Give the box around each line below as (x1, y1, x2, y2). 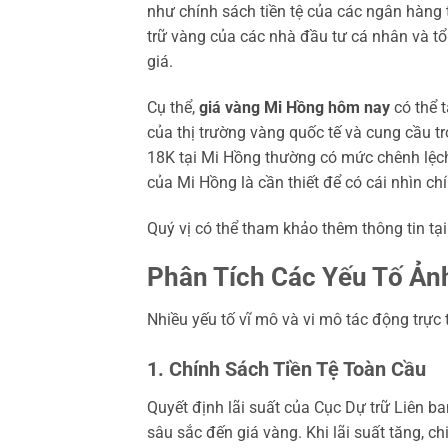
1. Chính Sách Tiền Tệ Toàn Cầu (147, 356, 426, 381)
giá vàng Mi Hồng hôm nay (199, 97, 390, 117)
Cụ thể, (147, 97, 199, 117)
